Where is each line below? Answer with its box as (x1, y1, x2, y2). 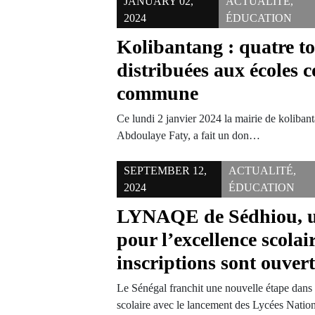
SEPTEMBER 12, (124, 165, 207, 176)
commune (117, 82, 199, 104)
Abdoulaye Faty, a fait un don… (117, 129, 261, 141)
